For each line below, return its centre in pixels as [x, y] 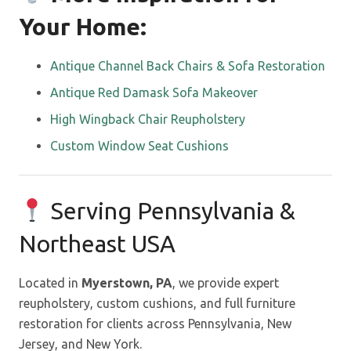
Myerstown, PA [127, 282]
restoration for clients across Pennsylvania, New [155, 323]
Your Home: [83, 26]
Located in [50, 282]
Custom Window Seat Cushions [139, 145]
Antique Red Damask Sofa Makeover [154, 92]
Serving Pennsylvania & [171, 210]
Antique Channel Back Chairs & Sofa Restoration [188, 65]
